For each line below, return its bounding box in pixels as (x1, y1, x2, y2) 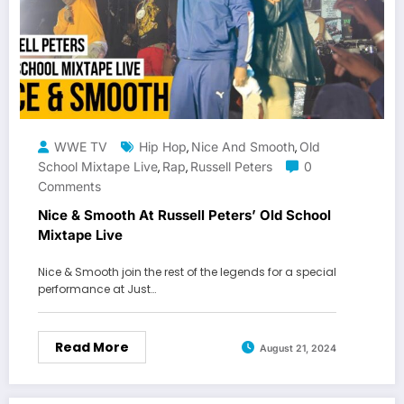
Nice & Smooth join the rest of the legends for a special (38, 264, 336, 280)
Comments (38, 179, 101, 195)
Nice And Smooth (191, 139, 295, 155)
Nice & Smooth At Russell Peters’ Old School (38, 207, 331, 225)
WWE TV (54, 139, 107, 155)
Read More (55, 338, 129, 357)
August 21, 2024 (260, 342, 336, 354)
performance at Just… (38, 281, 156, 298)
